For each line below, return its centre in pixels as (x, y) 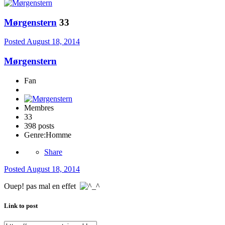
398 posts (39, 126)
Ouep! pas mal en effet (42, 186)
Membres (39, 107)
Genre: (35, 135)
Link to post (21, 205)
